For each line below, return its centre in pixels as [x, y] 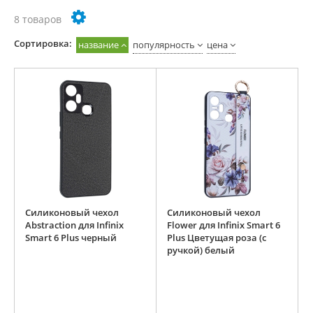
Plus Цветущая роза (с [217, 238]
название [99, 45]
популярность [164, 45]
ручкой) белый [201, 250]
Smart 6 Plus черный [71, 238]
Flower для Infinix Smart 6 [224, 225]
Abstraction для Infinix [74, 225]
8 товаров [38, 20]
